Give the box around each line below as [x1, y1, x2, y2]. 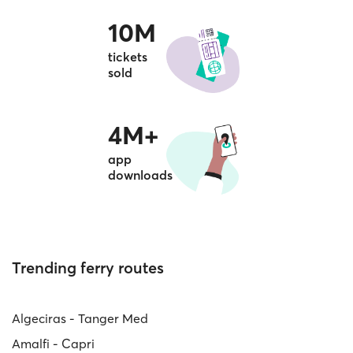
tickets [108, 48, 147, 65]
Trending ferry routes [12, 257, 164, 277]
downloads [108, 166, 173, 183]
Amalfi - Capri [61, 335, 95, 351]
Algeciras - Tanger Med [12, 310, 148, 326]
